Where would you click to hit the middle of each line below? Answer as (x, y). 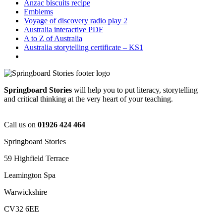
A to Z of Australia (53, 39)
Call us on (21, 125)
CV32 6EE (22, 209)
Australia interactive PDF (63, 30)
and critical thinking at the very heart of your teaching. (88, 99)
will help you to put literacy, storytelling (136, 90)
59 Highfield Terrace (36, 159)
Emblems (38, 12)
